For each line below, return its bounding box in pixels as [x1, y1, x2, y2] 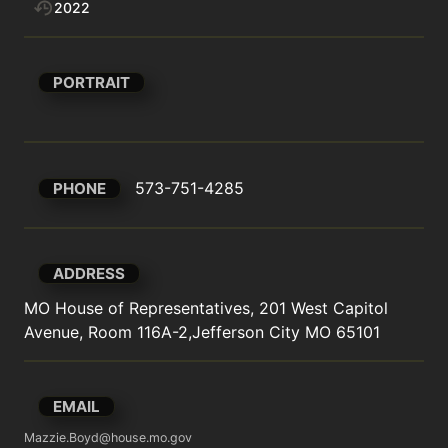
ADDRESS [53, 263, 126, 283]
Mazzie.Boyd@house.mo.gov [24, 429, 192, 445]
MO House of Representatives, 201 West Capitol [24, 297, 388, 318]
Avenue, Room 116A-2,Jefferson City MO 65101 [24, 321, 380, 342]
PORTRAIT [53, 73, 131, 93]
